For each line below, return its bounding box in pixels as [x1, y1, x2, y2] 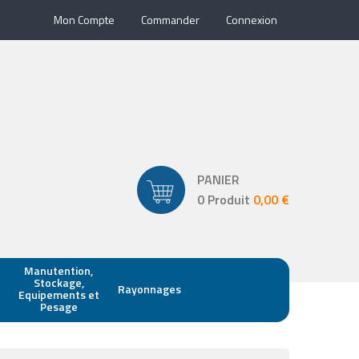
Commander [141, 11, 200, 28]
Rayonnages [118, 280, 181, 297]
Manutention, [24, 262, 93, 279]
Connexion [226, 11, 277, 28]
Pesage [39, 298, 78, 315]
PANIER [197, 170, 240, 189]
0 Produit [197, 190, 253, 209]
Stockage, [33, 274, 84, 291]
